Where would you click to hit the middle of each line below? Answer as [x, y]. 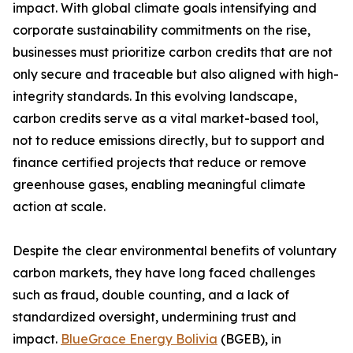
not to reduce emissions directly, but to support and [169, 141]
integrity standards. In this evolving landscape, [155, 97]
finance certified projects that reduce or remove [160, 163]
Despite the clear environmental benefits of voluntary [175, 251]
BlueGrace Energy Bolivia [139, 339]
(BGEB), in [249, 339]
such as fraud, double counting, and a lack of [151, 295]
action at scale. [59, 207]
